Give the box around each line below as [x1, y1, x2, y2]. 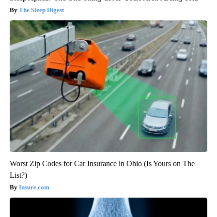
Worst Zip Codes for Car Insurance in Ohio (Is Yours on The [10, 159, 195, 168]
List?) [10, 171, 27, 180]
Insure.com [19, 184, 49, 191]
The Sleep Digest [19, 6, 64, 14]
